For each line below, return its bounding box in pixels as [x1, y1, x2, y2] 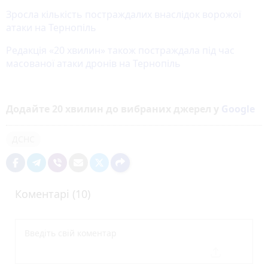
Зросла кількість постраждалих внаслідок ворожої [6, 7, 241, 21]
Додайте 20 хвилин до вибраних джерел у [6, 102, 221, 115]
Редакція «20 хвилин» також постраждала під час [6, 43, 234, 57]
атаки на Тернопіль [6, 20, 96, 34]
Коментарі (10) [15, 186, 90, 201]
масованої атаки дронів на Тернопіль [6, 56, 181, 70]
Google [221, 102, 255, 115]
